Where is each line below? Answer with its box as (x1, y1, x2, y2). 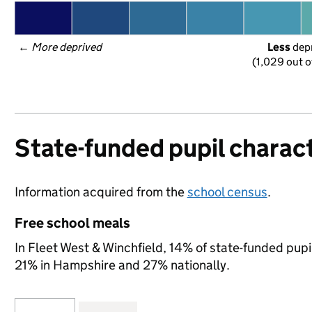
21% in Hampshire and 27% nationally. (14, 257, 230, 273)
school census (187, 184, 267, 200)
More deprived (31, 40, 103, 54)
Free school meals (14, 214, 130, 231)
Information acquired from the (14, 184, 187, 200)
